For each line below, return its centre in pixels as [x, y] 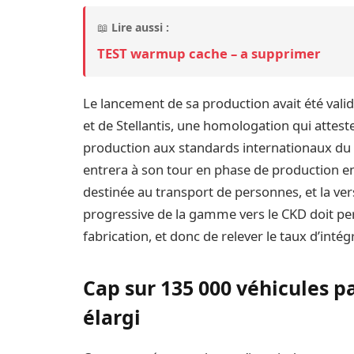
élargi [112, 317]
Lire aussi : [141, 27]
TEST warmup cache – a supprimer [209, 53]
